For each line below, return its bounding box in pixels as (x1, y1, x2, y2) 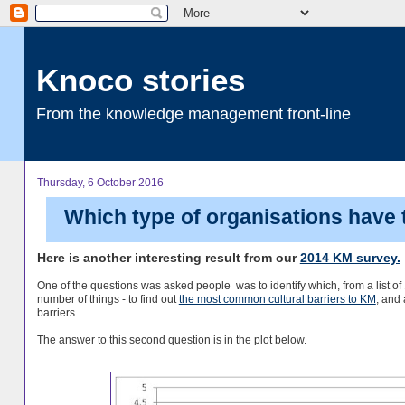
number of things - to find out (36, 293, 179, 306)
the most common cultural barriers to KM (178, 293, 376, 306)
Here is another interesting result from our (36, 251, 300, 266)
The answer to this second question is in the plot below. (36, 334, 306, 346)
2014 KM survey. (299, 251, 400, 266)
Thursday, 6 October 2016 (36, 176, 164, 189)
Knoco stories (35, 62, 245, 98)
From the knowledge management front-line (35, 104, 351, 123)
